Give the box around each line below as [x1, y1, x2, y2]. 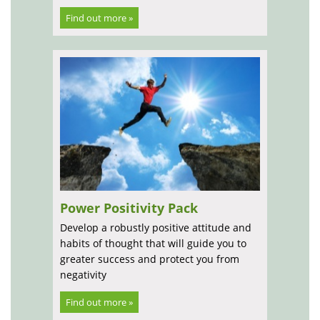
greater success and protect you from [60, 251, 239, 266]
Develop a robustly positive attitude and [60, 220, 251, 234]
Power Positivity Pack [60, 199, 198, 216]
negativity [60, 267, 106, 281]
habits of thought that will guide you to [60, 236, 246, 250]
